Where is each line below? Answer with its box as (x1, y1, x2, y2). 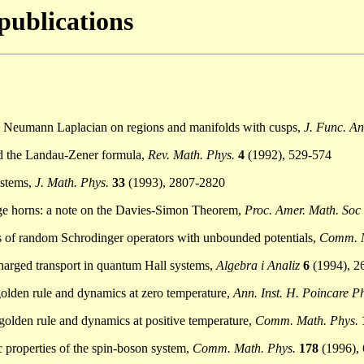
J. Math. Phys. (35, 175, 112, 190)
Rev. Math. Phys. (148, 148, 238, 162)
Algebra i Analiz (216, 258, 303, 273)
